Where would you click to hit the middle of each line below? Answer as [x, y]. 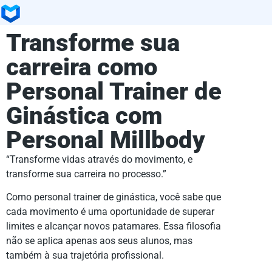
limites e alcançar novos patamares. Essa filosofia [114, 226]
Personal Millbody [106, 140]
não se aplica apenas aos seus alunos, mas [99, 241]
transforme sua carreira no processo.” [86, 174]
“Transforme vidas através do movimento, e [99, 159]
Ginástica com [84, 115]
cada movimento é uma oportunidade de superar [110, 212]
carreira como [82, 67]
